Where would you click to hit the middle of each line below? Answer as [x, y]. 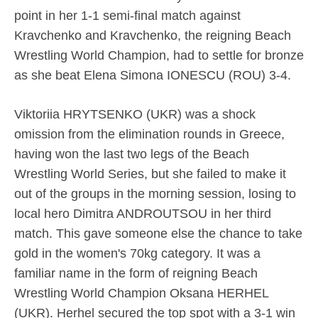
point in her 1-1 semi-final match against [127, 16]
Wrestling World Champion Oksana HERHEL [141, 294]
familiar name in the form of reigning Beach [136, 274]
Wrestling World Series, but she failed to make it [150, 174]
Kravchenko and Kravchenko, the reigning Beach [153, 36]
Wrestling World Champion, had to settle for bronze [159, 56]
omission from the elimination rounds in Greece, [149, 135]
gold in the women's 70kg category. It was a [137, 254]
